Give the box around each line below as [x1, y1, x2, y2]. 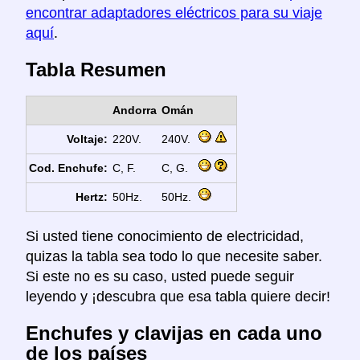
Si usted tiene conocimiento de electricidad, [26, 228, 304, 245]
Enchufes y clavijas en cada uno [26, 321, 322, 344]
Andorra [112, 104, 157, 117]
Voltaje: [67, 133, 108, 146]
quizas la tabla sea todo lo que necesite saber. [26, 248, 322, 265]
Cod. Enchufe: [29, 162, 108, 175]
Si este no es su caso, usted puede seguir [26, 268, 294, 285]
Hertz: [76, 190, 108, 204]
